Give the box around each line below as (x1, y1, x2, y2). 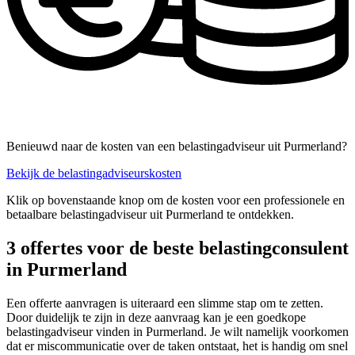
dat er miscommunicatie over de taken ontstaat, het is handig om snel (6, 339, 348, 353)
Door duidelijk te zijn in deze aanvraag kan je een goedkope (6, 311, 306, 325)
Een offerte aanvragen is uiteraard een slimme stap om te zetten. (6, 296, 323, 311)
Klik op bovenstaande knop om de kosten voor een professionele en (6, 193, 345, 208)
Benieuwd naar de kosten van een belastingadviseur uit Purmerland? (6, 139, 347, 154)
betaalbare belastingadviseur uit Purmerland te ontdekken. (6, 208, 294, 222)
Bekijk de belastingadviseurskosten (6, 166, 181, 181)
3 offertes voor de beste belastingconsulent (6, 238, 349, 259)
